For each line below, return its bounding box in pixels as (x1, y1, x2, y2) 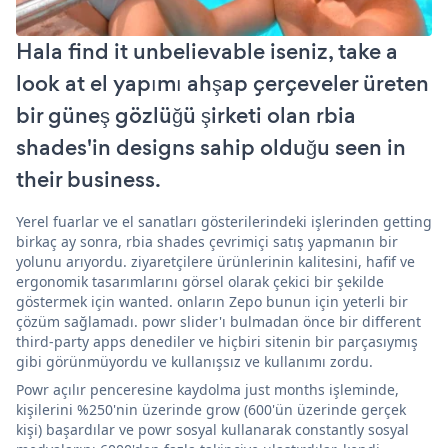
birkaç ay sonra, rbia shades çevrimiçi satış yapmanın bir (16, 231, 398, 251)
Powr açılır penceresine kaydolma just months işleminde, (16, 379, 399, 399)
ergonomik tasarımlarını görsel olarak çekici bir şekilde (16, 271, 384, 291)
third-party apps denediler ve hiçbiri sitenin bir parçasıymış (16, 331, 418, 351)
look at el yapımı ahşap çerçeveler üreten (16, 67, 429, 99)
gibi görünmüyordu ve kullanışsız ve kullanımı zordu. (16, 351, 373, 371)
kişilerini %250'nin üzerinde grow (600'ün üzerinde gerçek (16, 399, 406, 419)
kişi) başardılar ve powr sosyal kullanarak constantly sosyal (16, 419, 409, 439)
